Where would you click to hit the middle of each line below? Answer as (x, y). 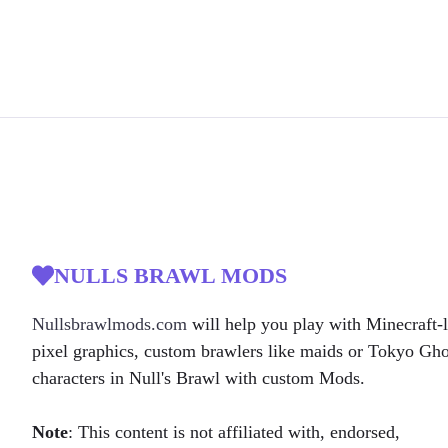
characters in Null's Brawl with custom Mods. (198, 378)
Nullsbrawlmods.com (109, 324)
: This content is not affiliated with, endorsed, (234, 431)
